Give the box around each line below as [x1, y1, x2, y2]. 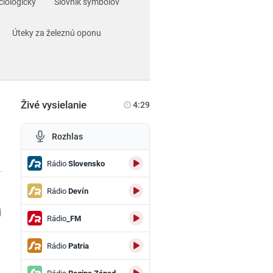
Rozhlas [51, 132, 83, 141]
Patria [66, 241, 89, 250]
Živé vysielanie [20, 99, 87, 111]
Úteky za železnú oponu [12, 28, 101, 38]
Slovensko [66, 158, 105, 168]
